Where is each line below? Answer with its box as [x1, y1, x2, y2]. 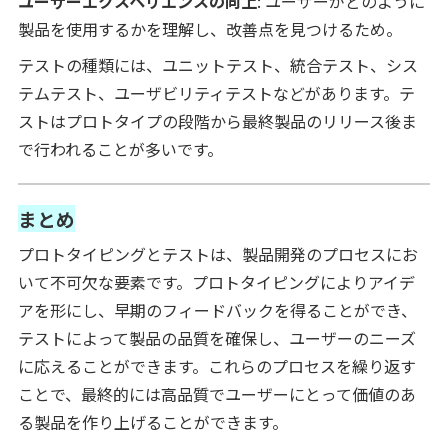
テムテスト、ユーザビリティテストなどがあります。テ [17, 80, 415, 105]
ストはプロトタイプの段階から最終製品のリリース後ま [17, 108, 417, 133]
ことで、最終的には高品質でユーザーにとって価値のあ [17, 381, 416, 406]
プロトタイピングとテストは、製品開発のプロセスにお [17, 241, 418, 266]
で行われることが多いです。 [17, 136, 223, 161]
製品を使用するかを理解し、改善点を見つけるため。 [17, 16, 402, 41]
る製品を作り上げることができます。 [17, 409, 288, 434]
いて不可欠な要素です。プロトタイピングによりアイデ [17, 269, 415, 294]
